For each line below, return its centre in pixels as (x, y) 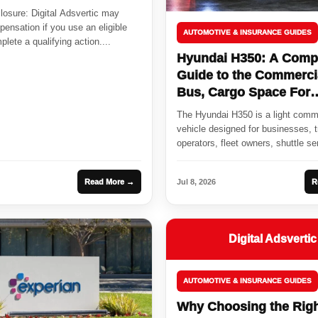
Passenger (209, 110)
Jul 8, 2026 (196, 182)
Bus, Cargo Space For (243, 93)
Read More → (109, 182)
